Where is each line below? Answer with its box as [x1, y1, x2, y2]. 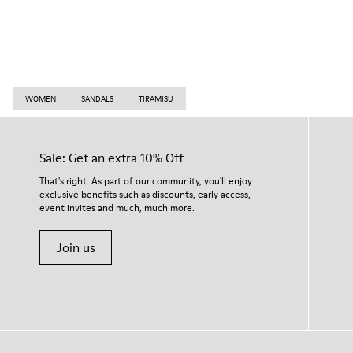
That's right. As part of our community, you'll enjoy [39, 174, 252, 188]
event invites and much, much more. [39, 201, 195, 214]
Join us [56, 239, 95, 256]
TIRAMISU [139, 93, 173, 104]
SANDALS [81, 93, 113, 104]
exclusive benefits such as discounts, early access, [39, 188, 251, 201]
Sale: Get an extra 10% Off [39, 149, 184, 166]
